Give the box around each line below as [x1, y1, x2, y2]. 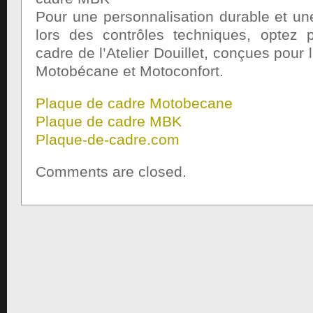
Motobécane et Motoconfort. [36, 63, 224, 79]
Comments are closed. [36, 163, 187, 180]
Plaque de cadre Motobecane [36, 95, 233, 111]
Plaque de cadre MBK [36, 113, 182, 129]
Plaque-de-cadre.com [36, 131, 180, 147]
